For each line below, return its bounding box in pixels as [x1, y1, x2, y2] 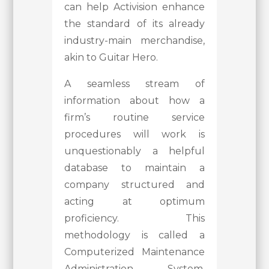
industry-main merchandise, [64, 34, 205, 46]
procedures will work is [64, 128, 205, 140]
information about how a [64, 94, 205, 106]
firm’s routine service [64, 111, 205, 123]
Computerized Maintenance [64, 246, 205, 258]
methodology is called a [64, 229, 205, 241]
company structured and [64, 178, 205, 190]
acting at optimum [64, 195, 205, 207]
